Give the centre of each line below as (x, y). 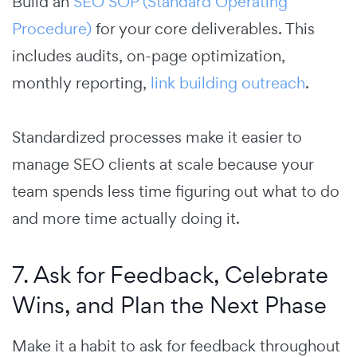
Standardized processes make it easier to (157, 137)
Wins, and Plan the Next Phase (169, 304)
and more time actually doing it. (126, 218)
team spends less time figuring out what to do (176, 191)
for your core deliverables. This (203, 28)
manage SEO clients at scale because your (163, 164)
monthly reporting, (81, 82)
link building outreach (228, 82)
